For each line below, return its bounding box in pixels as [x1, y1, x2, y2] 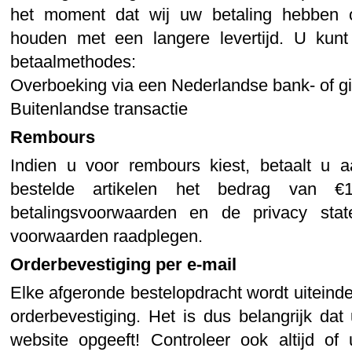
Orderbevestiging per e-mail [10, 254, 236, 274]
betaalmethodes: [10, 51, 136, 71]
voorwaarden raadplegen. [10, 225, 203, 246]
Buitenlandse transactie [10, 98, 188, 119]
